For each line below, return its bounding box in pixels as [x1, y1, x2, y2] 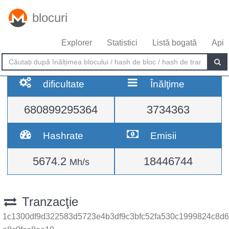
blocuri [32, 11, 67, 25]
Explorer [61, 38, 92, 47]
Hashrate [43, 130, 84, 141]
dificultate [43, 78, 85, 89]
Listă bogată [152, 38, 197, 47]
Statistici [107, 38, 138, 47]
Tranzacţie [18, 195, 78, 209]
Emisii [150, 130, 177, 141]
